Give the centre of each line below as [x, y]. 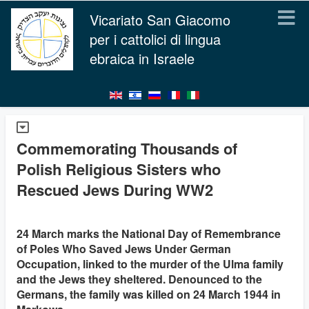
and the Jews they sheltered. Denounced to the [139, 279]
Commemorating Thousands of [127, 148]
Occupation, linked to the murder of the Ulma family [150, 264]
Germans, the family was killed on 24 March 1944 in [149, 294]
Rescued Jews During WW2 [115, 190]
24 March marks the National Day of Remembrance [149, 233]
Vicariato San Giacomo [160, 20]
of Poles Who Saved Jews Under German [124, 249]
